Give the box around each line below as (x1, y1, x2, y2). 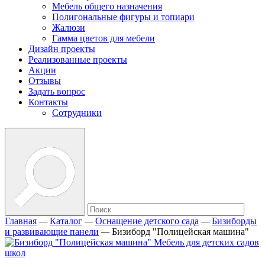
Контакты (28, 97, 68, 107)
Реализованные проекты (28, 54, 127, 64)
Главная (5, 216, 37, 226)
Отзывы (28, 76, 61, 86)
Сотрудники (52, 108, 102, 118)
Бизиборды (212, 216, 257, 226)
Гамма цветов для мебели (52, 33, 155, 43)
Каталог (50, 216, 82, 226)
